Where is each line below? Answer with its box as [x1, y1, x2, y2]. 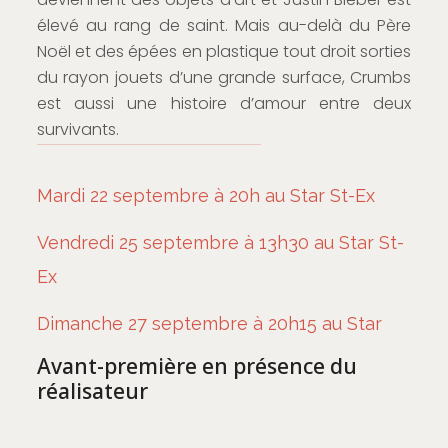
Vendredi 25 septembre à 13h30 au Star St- [36, 231, 404, 253]
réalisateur [36, 376, 148, 405]
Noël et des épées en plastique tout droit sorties [36, 39, 412, 63]
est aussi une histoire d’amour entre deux [36, 91, 412, 115]
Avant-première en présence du [36, 351, 357, 380]
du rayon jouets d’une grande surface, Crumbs [36, 65, 412, 89]
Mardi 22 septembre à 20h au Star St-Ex [36, 184, 375, 206]
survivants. [36, 117, 119, 141]
